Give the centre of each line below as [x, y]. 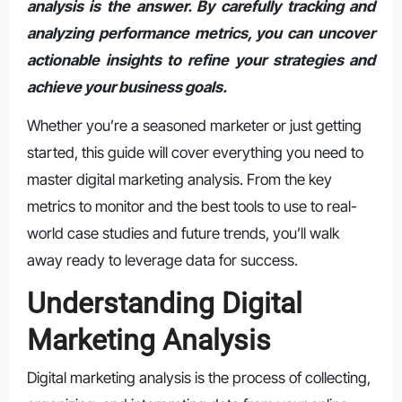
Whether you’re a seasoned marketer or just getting [194, 125]
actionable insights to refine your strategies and [201, 60]
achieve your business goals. [127, 87]
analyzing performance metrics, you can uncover [201, 33]
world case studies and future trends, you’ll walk [183, 233]
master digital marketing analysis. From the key [179, 179]
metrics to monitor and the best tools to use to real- [192, 206]
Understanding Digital [164, 303]
